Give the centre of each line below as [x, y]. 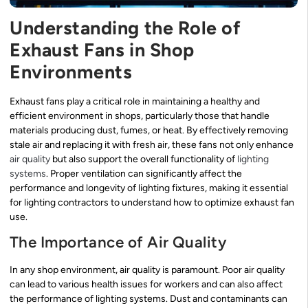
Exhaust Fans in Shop [102, 49]
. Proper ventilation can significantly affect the [144, 173]
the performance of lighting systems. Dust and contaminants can [148, 299]
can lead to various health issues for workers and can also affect [146, 285]
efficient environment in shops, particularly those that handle [140, 115]
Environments [71, 71]
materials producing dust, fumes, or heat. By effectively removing [149, 130]
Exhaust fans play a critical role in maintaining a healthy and [135, 101]
